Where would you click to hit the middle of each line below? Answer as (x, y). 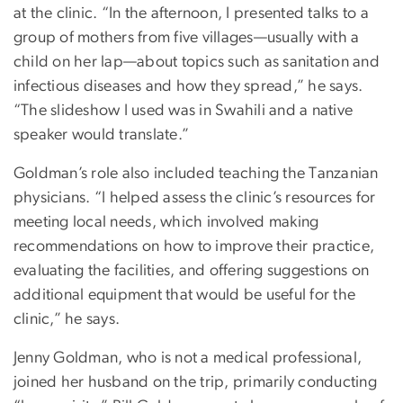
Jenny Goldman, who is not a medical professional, (188, 358)
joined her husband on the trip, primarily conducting (195, 382)
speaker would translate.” (102, 134)
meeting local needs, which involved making (166, 222)
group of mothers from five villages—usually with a (187, 37)
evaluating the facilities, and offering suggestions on (192, 270)
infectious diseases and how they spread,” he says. (188, 86)
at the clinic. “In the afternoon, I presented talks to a (191, 13)
